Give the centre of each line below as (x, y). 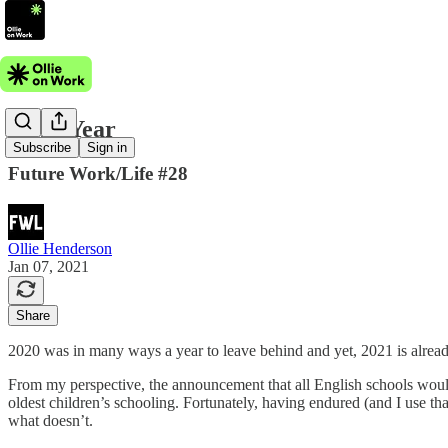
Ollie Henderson (60, 248)
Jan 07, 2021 (48, 266)
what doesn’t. (52, 420)
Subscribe (42, 148)
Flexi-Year (62, 128)
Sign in (107, 148)
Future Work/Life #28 (98, 173)
